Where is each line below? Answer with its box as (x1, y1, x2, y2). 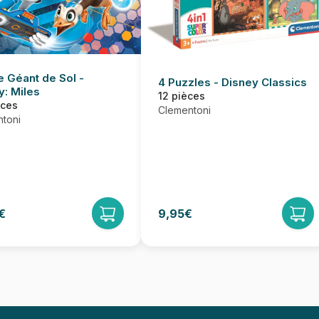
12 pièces (158, 89, 205, 102)
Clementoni (158, 103, 211, 116)
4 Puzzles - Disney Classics (158, 75, 307, 89)
